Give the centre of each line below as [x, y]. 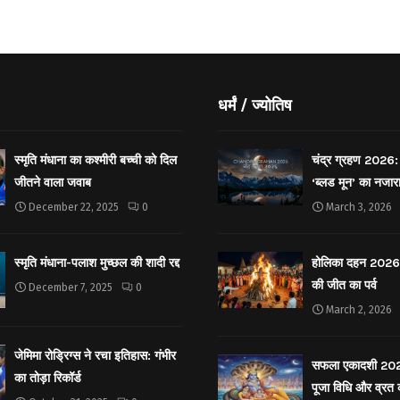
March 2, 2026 [359, 309]
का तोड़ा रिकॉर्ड [47, 378]
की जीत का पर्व [344, 285]
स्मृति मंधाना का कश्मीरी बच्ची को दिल [95, 160]
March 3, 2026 [359, 207]
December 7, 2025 [70, 287]
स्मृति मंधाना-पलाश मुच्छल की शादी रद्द [96, 262]
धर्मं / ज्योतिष [255, 105]
